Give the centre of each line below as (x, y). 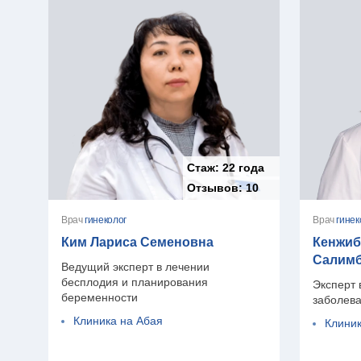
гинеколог (106, 220)
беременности (100, 297)
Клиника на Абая (118, 320)
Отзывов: (217, 187)
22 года (244, 167)
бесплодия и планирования (135, 282)
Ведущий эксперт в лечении (135, 266)
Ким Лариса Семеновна (137, 242)
